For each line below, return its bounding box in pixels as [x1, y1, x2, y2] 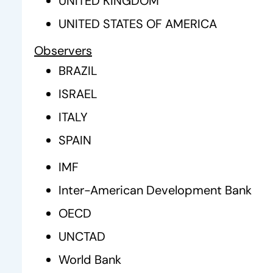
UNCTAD [58, 229, 105, 244]
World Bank [58, 252, 121, 268]
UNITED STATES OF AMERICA [58, 16, 217, 32]
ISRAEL [58, 86, 97, 102]
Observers [34, 43, 92, 58]
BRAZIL [58, 63, 97, 79]
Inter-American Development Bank [58, 182, 252, 198]
